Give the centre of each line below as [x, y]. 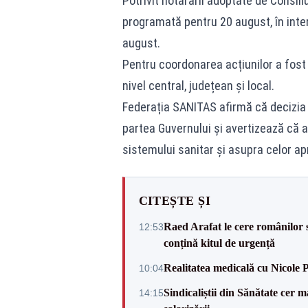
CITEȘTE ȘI [174, 201]
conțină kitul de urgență [219, 243]
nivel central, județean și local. [198, 86]
